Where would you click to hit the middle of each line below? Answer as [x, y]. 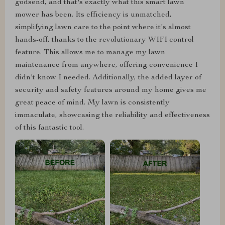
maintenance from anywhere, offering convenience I [106, 65]
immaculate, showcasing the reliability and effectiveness [113, 115]
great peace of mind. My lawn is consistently [92, 103]
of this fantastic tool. [49, 128]
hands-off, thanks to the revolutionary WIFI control [104, 40]
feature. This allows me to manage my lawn [90, 52]
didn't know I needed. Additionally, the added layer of [108, 78]
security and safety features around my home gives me [111, 90]
